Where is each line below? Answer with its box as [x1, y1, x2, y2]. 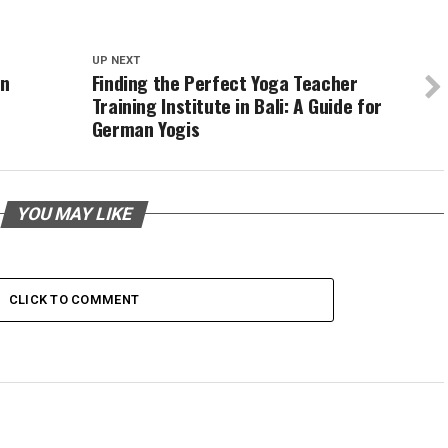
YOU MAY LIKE [13, 203, 135, 224]
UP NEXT [91, 53, 140, 67]
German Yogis [91, 113, 200, 143]
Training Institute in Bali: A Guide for [91, 90, 382, 120]
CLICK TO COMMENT [8, 291, 140, 307]
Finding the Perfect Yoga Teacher [91, 67, 358, 97]
